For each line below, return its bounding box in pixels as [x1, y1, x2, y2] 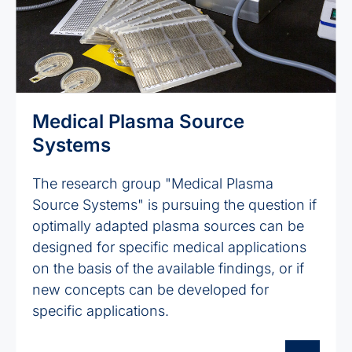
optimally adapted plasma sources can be [31, 217, 304, 234]
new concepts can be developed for [31, 280, 269, 298]
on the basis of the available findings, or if [31, 259, 304, 277]
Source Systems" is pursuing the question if [31, 196, 317, 213]
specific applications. [31, 302, 169, 319]
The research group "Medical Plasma [31, 174, 273, 192]
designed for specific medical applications [31, 238, 306, 255]
